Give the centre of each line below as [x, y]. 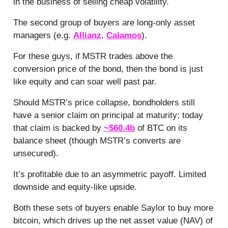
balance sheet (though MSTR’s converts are [97, 140]
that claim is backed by [59, 128]
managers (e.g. [43, 35]
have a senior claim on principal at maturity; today [108, 115]
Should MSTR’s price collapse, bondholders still [104, 102]
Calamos [124, 35]
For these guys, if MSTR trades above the [93, 56]
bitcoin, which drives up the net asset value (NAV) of [113, 220]
